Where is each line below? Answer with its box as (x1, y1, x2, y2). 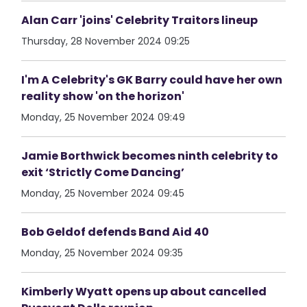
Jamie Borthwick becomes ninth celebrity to (21, 148, 279, 164)
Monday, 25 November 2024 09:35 (21, 246, 184, 260)
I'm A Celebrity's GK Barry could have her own (21, 72, 283, 88)
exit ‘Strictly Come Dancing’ (21, 164, 185, 180)
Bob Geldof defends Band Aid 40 (21, 224, 210, 240)
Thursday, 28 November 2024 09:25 (21, 34, 191, 48)
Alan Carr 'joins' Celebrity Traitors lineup (21, 12, 258, 28)
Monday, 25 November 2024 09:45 (21, 186, 185, 200)
